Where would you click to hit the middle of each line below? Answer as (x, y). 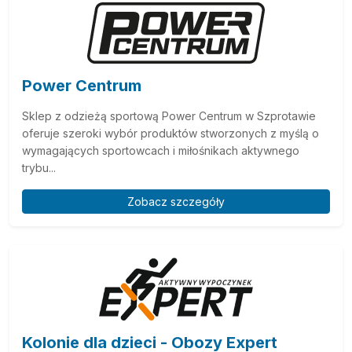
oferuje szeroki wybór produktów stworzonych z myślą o (170, 133)
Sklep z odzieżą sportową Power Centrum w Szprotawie (169, 116)
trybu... (39, 168)
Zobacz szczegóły (176, 202)
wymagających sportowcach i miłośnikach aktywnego (161, 150)
